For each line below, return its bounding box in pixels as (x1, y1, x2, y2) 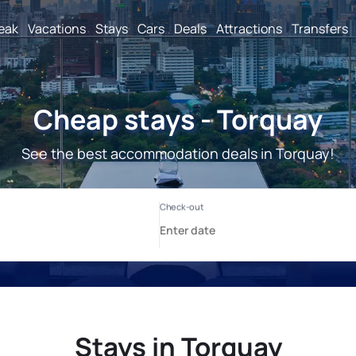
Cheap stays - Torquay (33, 101, 323, 137)
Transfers (292, 19, 348, 37)
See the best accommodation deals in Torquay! (21, 144, 335, 163)
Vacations (28, 19, 86, 37)
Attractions (216, 19, 282, 37)
